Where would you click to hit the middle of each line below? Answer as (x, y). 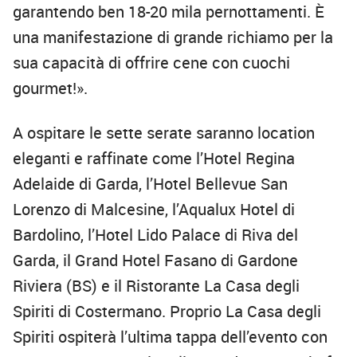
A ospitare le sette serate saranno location (164, 133)
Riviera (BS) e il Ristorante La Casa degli (156, 286)
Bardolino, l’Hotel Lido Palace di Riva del (155, 235)
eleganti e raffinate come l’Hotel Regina (154, 159)
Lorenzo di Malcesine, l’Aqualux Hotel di (154, 210)
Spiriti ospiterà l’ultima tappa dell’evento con (170, 337)
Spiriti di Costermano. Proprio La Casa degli (167, 312)
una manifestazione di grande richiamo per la (173, 37)
